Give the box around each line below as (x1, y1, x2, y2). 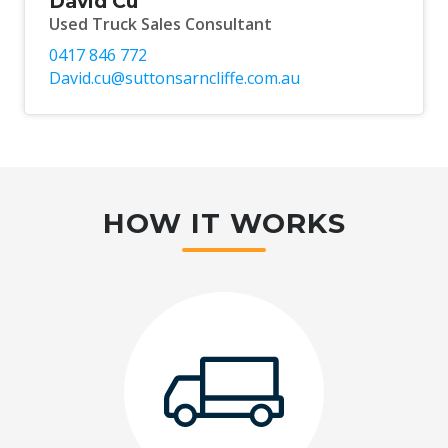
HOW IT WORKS (102, 205, 346, 240)
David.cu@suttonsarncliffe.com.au (49, 66, 300, 89)
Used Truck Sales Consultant (49, 12, 272, 35)
